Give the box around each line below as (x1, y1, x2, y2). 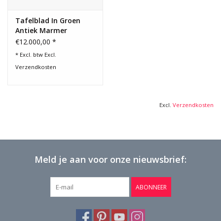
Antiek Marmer (15, 25, 67, 35)
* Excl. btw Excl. (15, 50, 56, 58)
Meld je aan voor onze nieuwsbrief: (35, 153, 186, 165)
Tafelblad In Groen (15, 15, 80, 25)
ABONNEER (135, 183, 167, 191)
